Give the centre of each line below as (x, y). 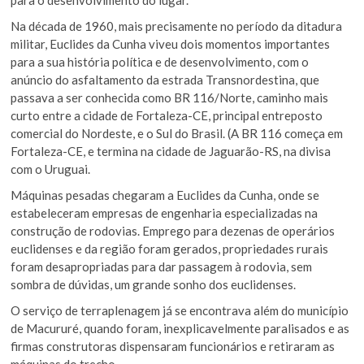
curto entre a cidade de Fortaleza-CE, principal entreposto (167, 115)
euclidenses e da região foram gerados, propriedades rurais (170, 248)
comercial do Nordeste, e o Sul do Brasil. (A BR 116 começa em (177, 133)
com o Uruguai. (51, 169)
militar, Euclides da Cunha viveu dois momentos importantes (171, 43)
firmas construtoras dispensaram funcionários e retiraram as (173, 346)
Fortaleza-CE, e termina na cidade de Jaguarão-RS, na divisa (171, 151)
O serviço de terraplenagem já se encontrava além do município (180, 310)
